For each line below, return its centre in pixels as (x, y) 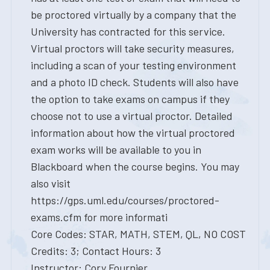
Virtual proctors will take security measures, (133, 48)
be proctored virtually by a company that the (133, 14)
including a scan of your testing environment (133, 65)
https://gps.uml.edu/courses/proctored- (125, 200)
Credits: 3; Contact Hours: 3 (96, 251)
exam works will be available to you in (116, 149)
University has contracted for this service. (128, 31)
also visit (51, 183)
